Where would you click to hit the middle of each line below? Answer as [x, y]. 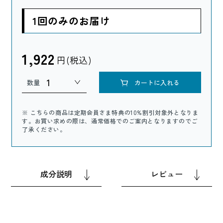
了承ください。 [44, 129]
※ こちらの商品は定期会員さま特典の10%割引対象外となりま [111, 112]
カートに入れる [157, 83]
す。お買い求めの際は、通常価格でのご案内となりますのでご [110, 121]
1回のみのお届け [72, 21]
